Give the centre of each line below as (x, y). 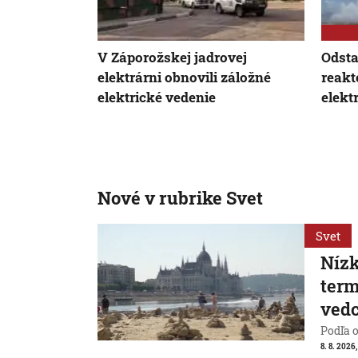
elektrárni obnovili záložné (184, 77)
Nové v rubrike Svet (180, 197)
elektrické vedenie (157, 97)
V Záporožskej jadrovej (172, 57)
